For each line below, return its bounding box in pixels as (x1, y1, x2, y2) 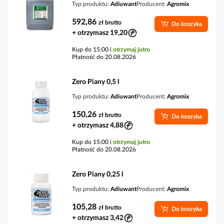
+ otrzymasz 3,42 (72, 214, 123, 221)
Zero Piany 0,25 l (72, 171, 123, 178)
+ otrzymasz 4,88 (72, 122, 123, 129)
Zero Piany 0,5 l (72, 78, 119, 85)
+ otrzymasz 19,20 (72, 29, 127, 36)
